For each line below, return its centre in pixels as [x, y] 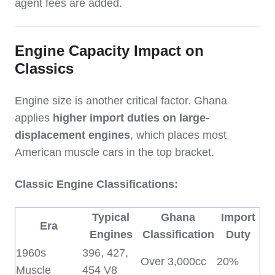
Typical [111, 218]
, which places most [178, 135]
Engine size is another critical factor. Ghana [121, 101]
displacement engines [72, 135]
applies [34, 118]
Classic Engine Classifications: [96, 184]
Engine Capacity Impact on [109, 51]
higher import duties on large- [131, 118]
